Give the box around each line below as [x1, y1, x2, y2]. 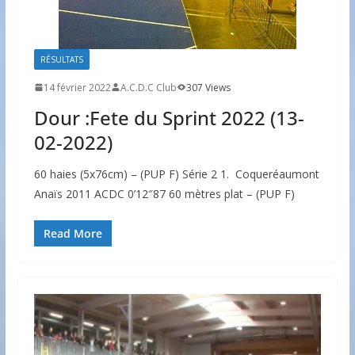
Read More [43, 225, 102, 241]
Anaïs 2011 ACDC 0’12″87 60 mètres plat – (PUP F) [33, 185, 295, 201]
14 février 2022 [43, 80, 111, 94]
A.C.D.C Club [120, 80, 177, 94]
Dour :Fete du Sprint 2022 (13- [33, 104, 304, 131]
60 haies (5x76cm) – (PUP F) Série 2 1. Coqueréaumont [33, 166, 319, 181]
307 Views [185, 80, 231, 94]
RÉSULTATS [40, 53, 83, 65]
